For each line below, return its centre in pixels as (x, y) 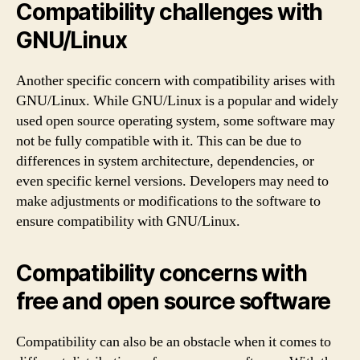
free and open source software (174, 301)
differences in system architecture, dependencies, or (165, 161)
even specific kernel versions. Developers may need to (172, 181)
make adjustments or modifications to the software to (168, 201)
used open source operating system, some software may (176, 121)
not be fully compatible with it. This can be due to (159, 141)
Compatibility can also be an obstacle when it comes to (174, 342)
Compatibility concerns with (162, 273)
